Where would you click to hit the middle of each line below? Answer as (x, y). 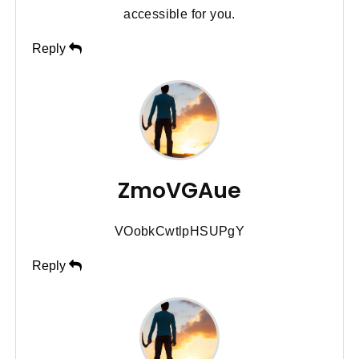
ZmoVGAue (179, 190)
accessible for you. (179, 14)
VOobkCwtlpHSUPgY (179, 231)
